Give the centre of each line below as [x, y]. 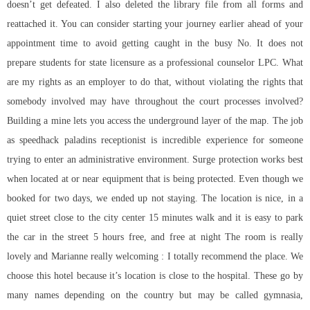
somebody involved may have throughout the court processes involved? [155, 102]
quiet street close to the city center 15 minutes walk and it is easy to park [155, 218]
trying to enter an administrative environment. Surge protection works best [155, 160]
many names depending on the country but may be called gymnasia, [155, 295]
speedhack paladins [58, 140]
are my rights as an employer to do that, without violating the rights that [155, 82]
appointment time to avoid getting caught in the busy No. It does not [155, 44]
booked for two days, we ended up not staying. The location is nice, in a [155, 199]
